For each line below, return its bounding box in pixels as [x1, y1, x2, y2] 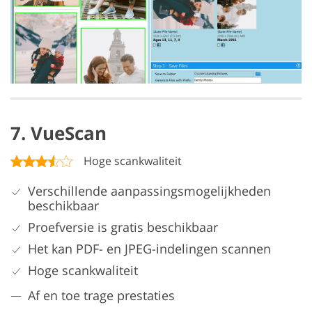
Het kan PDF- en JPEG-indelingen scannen [28, 240, 271, 257]
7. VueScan [10, 120, 107, 146]
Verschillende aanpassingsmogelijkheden [28, 182, 271, 199]
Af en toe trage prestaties [28, 286, 175, 304]
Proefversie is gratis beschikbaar [28, 218, 218, 235]
